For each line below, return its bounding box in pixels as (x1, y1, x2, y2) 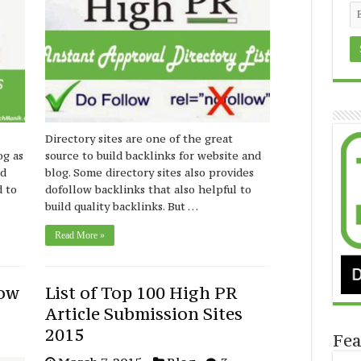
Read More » (55, 230, 106, 242)
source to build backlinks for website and (45, 148, 262, 164)
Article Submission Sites (45, 303, 243, 326)
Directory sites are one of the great (45, 131, 234, 147)
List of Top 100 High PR (45, 282, 238, 305)
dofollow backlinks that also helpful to (45, 182, 252, 197)
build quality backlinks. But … (45, 199, 199, 214)
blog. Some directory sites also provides (45, 165, 255, 180)
